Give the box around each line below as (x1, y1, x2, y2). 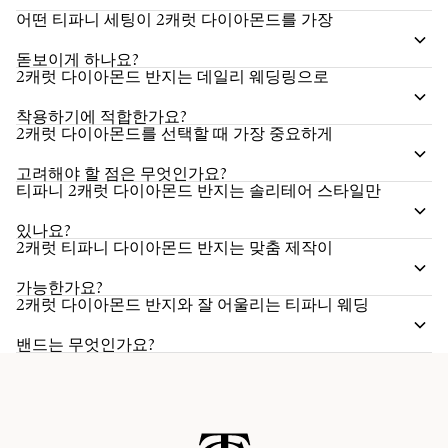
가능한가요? (16, 276, 103, 299)
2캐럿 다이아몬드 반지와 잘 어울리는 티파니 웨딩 (16, 293, 369, 316)
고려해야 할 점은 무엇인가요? (16, 162, 227, 185)
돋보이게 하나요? (16, 48, 139, 71)
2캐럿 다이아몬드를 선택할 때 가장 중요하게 (16, 122, 333, 145)
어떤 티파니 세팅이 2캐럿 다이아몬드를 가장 (16, 8, 333, 31)
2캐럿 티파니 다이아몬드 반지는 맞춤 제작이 (16, 236, 333, 259)
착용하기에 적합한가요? (16, 105, 187, 128)
